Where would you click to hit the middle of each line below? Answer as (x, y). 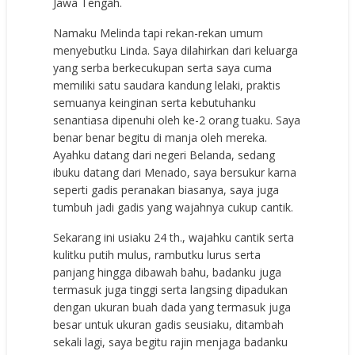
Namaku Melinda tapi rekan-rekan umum (158, 33)
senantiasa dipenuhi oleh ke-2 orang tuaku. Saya (177, 120)
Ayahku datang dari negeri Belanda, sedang (164, 155)
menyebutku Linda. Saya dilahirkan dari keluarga (176, 51)
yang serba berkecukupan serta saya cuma (163, 68)
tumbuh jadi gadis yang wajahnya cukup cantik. (174, 208)
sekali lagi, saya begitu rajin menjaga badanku (171, 342)
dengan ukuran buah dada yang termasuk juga (172, 307)
